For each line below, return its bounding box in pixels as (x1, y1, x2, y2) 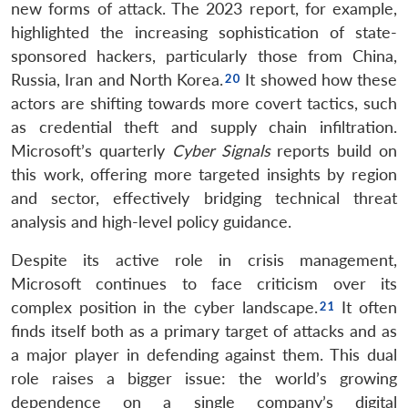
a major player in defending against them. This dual (11, 344, 397, 364)
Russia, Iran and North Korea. (11, 69, 223, 89)
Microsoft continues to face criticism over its (11, 273, 397, 293)
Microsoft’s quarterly (11, 140, 172, 160)
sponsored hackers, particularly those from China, (11, 46, 397, 66)
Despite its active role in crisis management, (11, 250, 397, 270)
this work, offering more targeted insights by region (11, 164, 397, 184)
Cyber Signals (171, 140, 270, 160)
